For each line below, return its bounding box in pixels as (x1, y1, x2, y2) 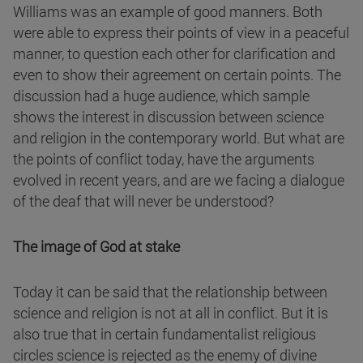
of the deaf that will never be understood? (13, 191, 274, 211)
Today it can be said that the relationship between (13, 282, 327, 302)
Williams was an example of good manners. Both (13, 2, 322, 22)
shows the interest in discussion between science (13, 107, 324, 127)
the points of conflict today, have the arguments (13, 149, 314, 169)
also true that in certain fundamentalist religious (13, 324, 316, 344)
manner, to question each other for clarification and (13, 44, 335, 64)
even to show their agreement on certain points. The (13, 65, 341, 85)
